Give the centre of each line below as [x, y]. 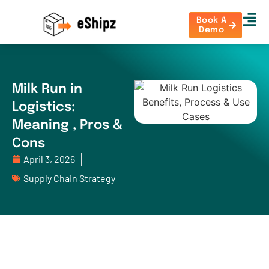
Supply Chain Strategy [69, 178]
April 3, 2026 [49, 159]
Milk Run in [47, 89]
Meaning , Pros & [67, 125]
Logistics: [44, 107]
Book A [211, 20]
